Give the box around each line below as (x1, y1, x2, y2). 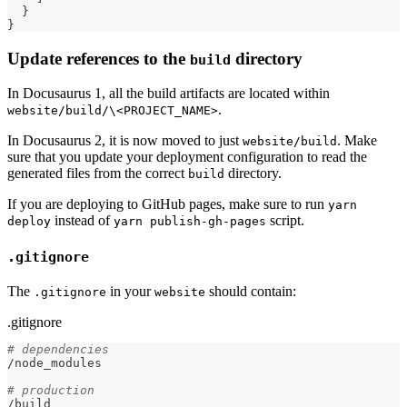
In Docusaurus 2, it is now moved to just (7, 133, 243, 149)
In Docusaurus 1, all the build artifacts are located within (7, 85, 330, 102)
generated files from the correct (7, 165, 188, 182)
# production (7, 382, 94, 397)
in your (106, 283, 154, 299)
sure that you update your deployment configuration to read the (7, 149, 367, 165)
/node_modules (7, 355, 102, 370)
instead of (51, 213, 114, 229)
